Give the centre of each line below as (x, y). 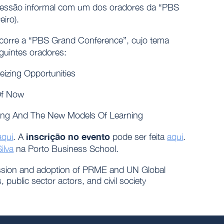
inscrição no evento (68, 137)
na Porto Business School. (66, 149)
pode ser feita (139, 137)
